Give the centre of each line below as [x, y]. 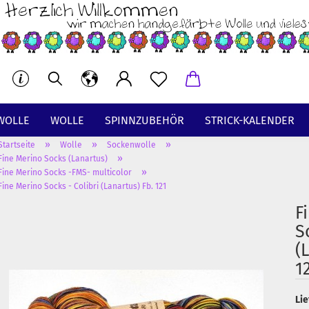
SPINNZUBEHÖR [144, 120]
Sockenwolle [131, 145]
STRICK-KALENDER [250, 120]
